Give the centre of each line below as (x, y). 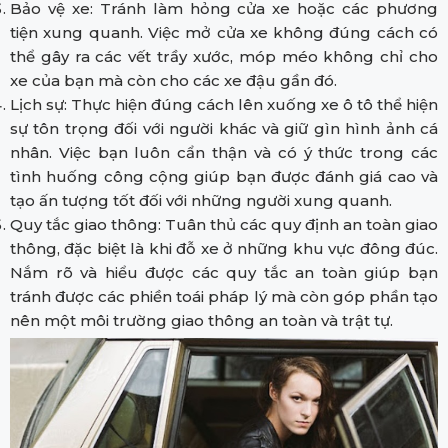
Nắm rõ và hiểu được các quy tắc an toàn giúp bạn (224, 273)
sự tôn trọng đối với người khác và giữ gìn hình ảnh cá (224, 129)
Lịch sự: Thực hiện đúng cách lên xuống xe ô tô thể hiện (224, 105)
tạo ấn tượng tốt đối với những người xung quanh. (201, 201)
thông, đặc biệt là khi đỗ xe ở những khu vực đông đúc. (224, 249)
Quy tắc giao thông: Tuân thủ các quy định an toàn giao (224, 225)
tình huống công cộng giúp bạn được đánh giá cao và (224, 177)
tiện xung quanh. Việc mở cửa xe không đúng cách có (224, 33)
